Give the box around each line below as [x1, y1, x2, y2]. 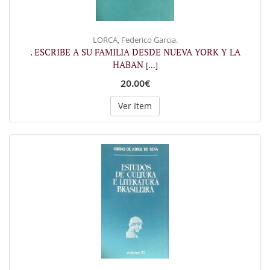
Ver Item [118, 99, 152, 111]
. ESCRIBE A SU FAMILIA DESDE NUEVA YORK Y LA [30, 45, 240, 58]
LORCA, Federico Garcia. [92, 34, 178, 45]
